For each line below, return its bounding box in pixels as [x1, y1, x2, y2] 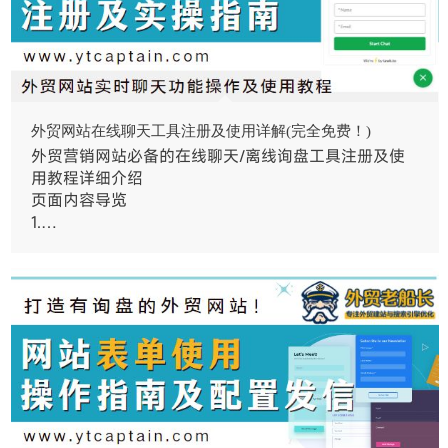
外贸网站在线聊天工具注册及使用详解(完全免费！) [31, 123, 372, 140]
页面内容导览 [31, 189, 128, 212]
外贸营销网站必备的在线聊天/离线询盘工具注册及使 [31, 145, 406, 168]
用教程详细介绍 [31, 167, 144, 190]
